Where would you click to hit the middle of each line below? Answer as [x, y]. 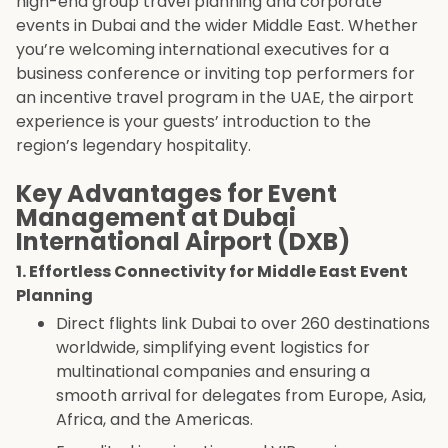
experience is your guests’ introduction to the [193, 122]
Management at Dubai [156, 218]
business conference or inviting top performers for [215, 74]
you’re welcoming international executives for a [202, 50]
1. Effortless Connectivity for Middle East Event [212, 272]
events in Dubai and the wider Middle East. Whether [217, 26]
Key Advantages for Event [176, 194]
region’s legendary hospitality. [133, 146]
